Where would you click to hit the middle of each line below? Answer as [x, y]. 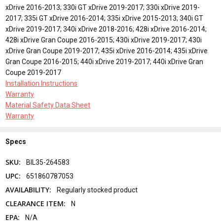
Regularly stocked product [97, 190]
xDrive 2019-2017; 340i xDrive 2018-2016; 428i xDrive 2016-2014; [106, 29]
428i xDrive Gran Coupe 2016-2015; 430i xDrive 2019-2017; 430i [104, 40]
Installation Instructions [42, 83]
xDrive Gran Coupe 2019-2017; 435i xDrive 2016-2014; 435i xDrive [107, 51]
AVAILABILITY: [29, 190]
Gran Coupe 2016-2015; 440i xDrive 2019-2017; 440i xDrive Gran [105, 61]
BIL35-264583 [48, 163]
